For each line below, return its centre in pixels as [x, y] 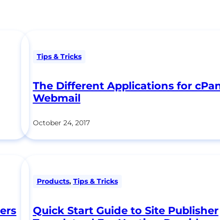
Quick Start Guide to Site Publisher [125, 211]
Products [53, 181]
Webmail [56, 98]
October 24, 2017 [61, 123]
